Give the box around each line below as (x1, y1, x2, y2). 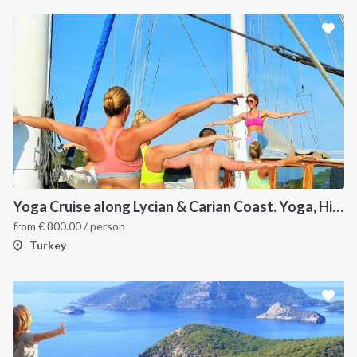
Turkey (29, 238, 66, 252)
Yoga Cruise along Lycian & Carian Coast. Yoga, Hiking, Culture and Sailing (332, 198, 343, 215)
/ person (81, 219, 125, 233)
